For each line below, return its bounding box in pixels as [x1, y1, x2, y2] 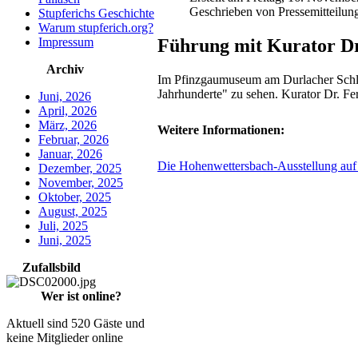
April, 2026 [38, 104, 97, 117]
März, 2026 [38, 118, 97, 132]
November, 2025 [38, 176, 123, 189]
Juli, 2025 [38, 219, 88, 233]
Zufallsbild [22, 261, 81, 274]
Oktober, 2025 [38, 190, 111, 204]
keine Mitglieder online [6, 331, 123, 344]
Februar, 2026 [38, 133, 109, 146]
